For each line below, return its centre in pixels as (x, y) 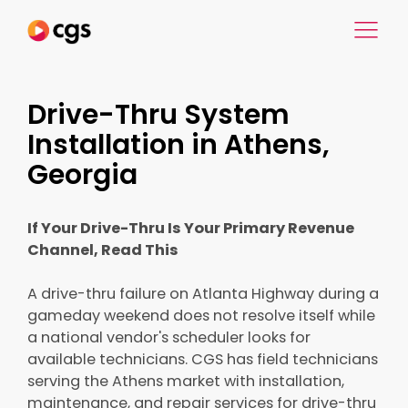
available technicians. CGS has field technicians (203, 359)
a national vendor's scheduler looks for (169, 337)
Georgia (82, 175)
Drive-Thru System (158, 115)
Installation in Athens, (178, 145)
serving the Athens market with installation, (186, 381)
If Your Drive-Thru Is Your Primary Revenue (191, 228)
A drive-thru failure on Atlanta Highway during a (203, 294)
